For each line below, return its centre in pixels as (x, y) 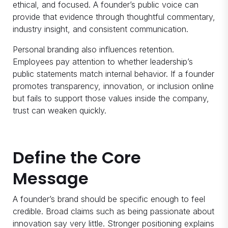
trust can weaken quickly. (60, 111)
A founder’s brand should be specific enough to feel (109, 199)
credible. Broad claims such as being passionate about (113, 211)
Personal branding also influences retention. (93, 50)
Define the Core (77, 158)
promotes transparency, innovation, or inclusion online (113, 86)
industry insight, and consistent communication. (101, 29)
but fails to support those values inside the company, (111, 98)
